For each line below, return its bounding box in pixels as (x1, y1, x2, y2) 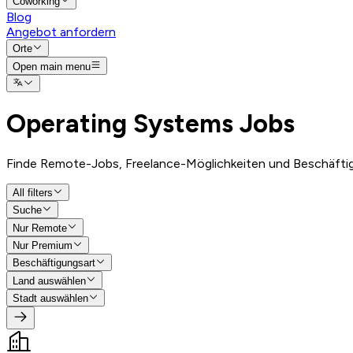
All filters (13, 187, 53, 199)
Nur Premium (13, 240, 72, 252)
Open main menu (13, 60, 91, 72)
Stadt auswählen (13, 292, 88, 305)
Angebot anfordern (6, 24, 116, 39)
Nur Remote (13, 221, 67, 234)
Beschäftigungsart (13, 257, 95, 269)
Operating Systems (6, 109, 233, 139)
